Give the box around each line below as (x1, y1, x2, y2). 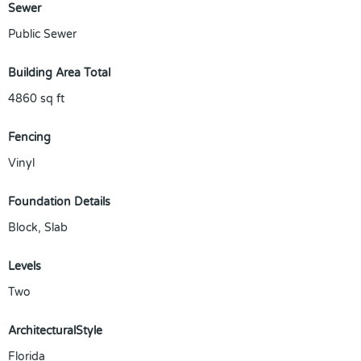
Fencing (8, 131, 51, 144)
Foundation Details (8, 195, 110, 209)
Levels (8, 259, 41, 273)
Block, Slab (8, 221, 68, 234)
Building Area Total (8, 66, 110, 80)
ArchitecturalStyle (8, 324, 102, 338)
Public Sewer (8, 27, 77, 41)
